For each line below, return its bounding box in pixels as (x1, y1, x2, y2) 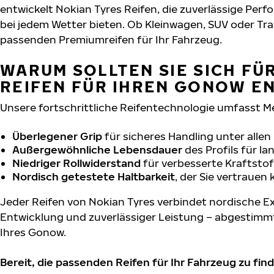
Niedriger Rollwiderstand (12, 156, 141, 169)
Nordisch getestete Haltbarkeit (12, 169, 175, 183)
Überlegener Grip (12, 129, 102, 143)
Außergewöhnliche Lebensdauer (12, 143, 182, 156)
